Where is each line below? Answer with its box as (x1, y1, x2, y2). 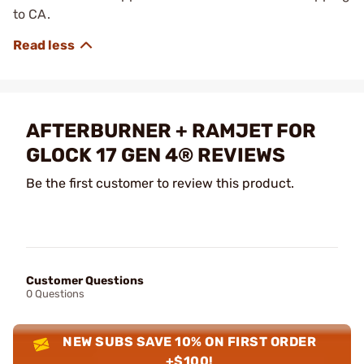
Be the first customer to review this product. (26, 175, 294, 191)
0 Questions (26, 287, 84, 300)
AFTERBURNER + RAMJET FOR (26, 119, 316, 142)
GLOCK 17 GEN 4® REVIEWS (26, 143, 285, 167)
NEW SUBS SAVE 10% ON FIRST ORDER (63, 333, 317, 349)
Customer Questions (26, 273, 144, 288)
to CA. (13, 6, 54, 22)
